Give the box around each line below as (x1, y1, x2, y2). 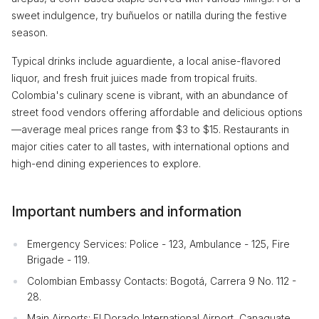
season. (11, 26, 48, 38)
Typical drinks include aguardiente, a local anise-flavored (11, 55, 281, 67)
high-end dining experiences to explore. (11, 157, 201, 169)
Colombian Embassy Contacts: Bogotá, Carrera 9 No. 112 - (27, 275, 296, 287)
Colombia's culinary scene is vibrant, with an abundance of (11, 89, 288, 101)
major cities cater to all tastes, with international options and (11, 140, 289, 152)
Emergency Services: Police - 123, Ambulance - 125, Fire (27, 238, 290, 250)
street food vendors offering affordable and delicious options (11, 106, 303, 118)
